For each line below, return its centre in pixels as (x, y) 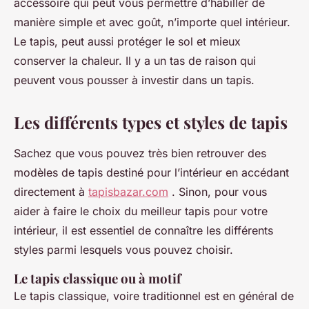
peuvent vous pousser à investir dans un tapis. (136, 80)
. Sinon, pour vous (218, 191)
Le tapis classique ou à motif (99, 278)
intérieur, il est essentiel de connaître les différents (143, 230)
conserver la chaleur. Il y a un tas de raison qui (135, 60)
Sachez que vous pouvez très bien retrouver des (140, 153)
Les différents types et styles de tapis (153, 122)
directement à (51, 191)
